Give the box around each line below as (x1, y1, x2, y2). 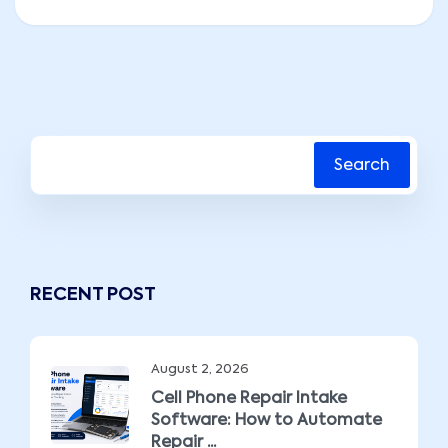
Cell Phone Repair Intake (151, 390, 347, 407)
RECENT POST (30, 285, 156, 304)
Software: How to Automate (151, 412, 382, 429)
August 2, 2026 (151, 362, 249, 376)
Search (334, 157, 390, 174)
